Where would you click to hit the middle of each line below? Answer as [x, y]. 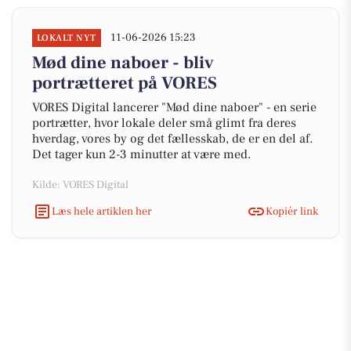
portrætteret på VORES [125, 83]
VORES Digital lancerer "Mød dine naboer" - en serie [174, 107]
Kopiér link [292, 211]
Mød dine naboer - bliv [123, 63]
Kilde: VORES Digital [80, 185]
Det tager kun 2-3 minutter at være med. [141, 154]
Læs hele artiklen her [102, 211]
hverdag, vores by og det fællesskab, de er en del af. [172, 139]
